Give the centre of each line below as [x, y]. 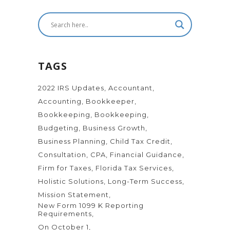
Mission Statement [73, 195]
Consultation [62, 155]
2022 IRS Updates [71, 88]
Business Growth [114, 128]
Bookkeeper [110, 101]
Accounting [60, 101]
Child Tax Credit [140, 141]
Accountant [130, 88]
